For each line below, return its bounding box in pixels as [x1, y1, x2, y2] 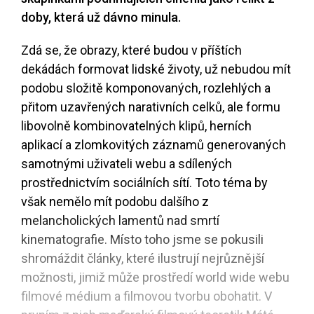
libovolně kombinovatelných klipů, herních [21, 118, 252, 134]
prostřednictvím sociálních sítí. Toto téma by [21, 175, 268, 191]
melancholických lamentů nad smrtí [21, 213, 219, 228]
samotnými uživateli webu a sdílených [21, 156, 232, 172]
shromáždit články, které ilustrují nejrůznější [21, 251, 264, 266]
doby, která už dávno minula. [21, 10, 181, 25]
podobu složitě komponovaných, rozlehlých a [21, 81, 271, 96]
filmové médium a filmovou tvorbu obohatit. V [21, 289, 272, 304]
